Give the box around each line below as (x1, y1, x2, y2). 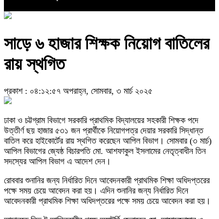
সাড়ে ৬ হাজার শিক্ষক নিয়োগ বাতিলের (4, 34, 209, 54)
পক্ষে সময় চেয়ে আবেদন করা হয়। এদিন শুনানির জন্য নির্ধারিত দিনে (4, 186, 188, 196)
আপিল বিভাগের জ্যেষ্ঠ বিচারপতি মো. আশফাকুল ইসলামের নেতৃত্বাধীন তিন (4, 146, 206, 156)
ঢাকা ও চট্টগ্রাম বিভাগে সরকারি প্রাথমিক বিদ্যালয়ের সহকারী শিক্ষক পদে (4, 115, 198, 126)
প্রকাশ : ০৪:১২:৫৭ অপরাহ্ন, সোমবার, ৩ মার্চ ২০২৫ (4, 86, 153, 96)
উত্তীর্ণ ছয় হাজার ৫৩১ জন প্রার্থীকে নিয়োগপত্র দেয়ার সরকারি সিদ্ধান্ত (4, 126, 203, 136)
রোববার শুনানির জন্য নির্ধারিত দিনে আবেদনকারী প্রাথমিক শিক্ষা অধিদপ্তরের (4, 175, 210, 186)
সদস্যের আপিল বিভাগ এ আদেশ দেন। (4, 156, 111, 167)
